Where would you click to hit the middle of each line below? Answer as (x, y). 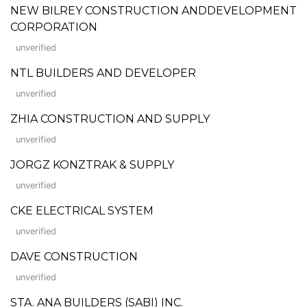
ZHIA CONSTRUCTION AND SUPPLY (110, 119)
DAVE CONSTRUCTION (74, 256)
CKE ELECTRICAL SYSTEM (82, 210)
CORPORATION (54, 27)
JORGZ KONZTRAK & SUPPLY (92, 164)
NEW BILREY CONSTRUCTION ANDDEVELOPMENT (153, 10)
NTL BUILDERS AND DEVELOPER (103, 73)
